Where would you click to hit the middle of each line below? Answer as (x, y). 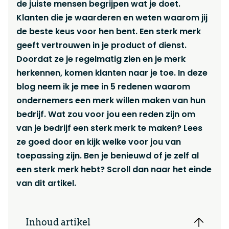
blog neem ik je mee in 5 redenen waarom (103, 87)
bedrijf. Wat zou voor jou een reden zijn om (106, 114)
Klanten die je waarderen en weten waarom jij (112, 18)
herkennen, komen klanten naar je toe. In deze (112, 73)
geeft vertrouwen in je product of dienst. (101, 45)
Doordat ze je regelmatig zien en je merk (101, 59)
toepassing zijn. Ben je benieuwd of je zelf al (108, 156)
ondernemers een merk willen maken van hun (111, 100)
